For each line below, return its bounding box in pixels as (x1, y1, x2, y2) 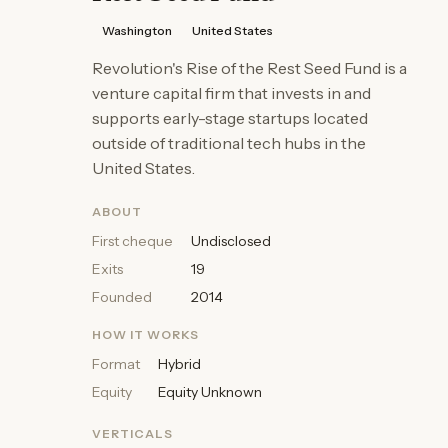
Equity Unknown (158, 383, 262, 401)
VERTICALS (92, 426, 173, 441)
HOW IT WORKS (92, 327, 199, 342)
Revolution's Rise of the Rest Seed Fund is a (92, 58, 407, 78)
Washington (102, 23, 172, 38)
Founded (92, 288, 152, 306)
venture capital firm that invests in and (92, 83, 371, 103)
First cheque (92, 232, 173, 250)
